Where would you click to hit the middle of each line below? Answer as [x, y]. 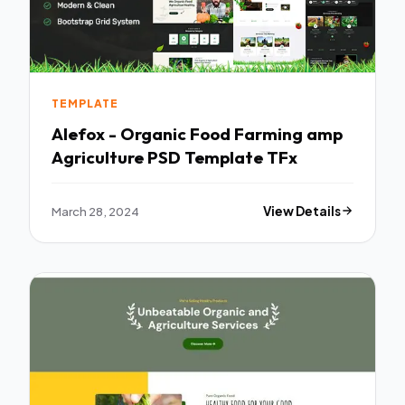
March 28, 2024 [95, 211]
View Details [302, 211]
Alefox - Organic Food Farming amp [197, 133]
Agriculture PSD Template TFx [174, 157]
